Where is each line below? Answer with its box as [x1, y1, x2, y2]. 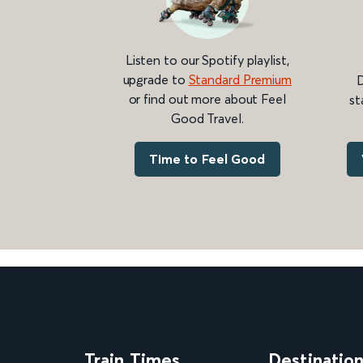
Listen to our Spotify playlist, [125, 51, 289, 68]
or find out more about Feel [128, 90, 286, 107]
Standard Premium [188, 70, 292, 88]
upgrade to [122, 70, 189, 88]
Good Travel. [170, 109, 244, 126]
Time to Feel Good [148, 150, 266, 167]
